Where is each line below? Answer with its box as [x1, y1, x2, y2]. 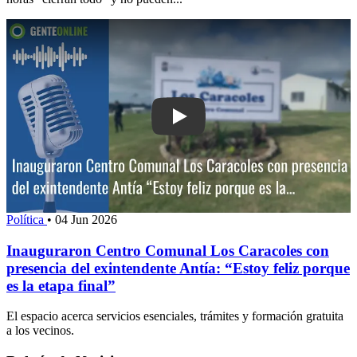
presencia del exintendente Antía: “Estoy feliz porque [6, 259, 350, 277]
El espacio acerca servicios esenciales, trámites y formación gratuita [6, 309, 343, 324]
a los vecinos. [6, 324, 74, 338]
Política [6, 212, 47, 226]
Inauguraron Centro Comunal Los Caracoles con [6, 241, 329, 259]
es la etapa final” [6, 277, 116, 294]
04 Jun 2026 [55, 212, 117, 226]
